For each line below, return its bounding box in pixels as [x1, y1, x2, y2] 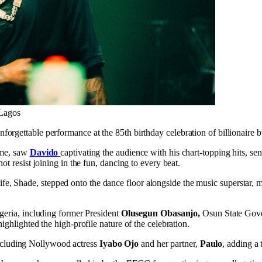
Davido [29, 147, 58, 157]
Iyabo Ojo [99, 238, 139, 249]
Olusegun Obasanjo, [120, 208, 203, 218]
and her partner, [139, 238, 200, 249]
